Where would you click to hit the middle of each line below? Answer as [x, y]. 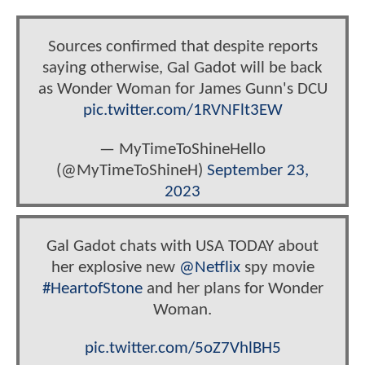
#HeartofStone [92, 289]
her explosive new [115, 268]
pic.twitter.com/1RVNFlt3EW [182, 111]
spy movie [277, 268]
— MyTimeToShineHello [182, 149]
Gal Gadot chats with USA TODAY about [182, 247]
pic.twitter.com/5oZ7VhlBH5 [182, 349]
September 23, [258, 170]
